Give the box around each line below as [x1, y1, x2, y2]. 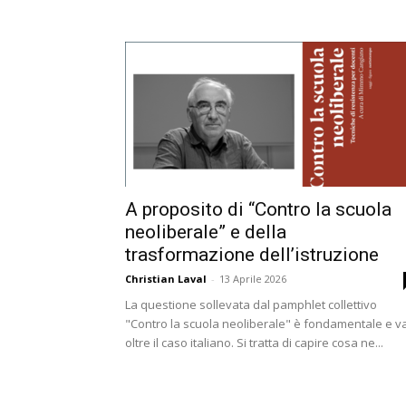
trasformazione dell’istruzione [125, 244, 379, 266]
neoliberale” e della [125, 221, 286, 243]
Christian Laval [125, 272, 207, 285]
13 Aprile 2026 [219, 272, 286, 285]
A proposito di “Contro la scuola [125, 198, 391, 220]
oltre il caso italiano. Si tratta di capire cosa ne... [125, 334, 383, 351]
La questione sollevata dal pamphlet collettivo [125, 296, 377, 313]
